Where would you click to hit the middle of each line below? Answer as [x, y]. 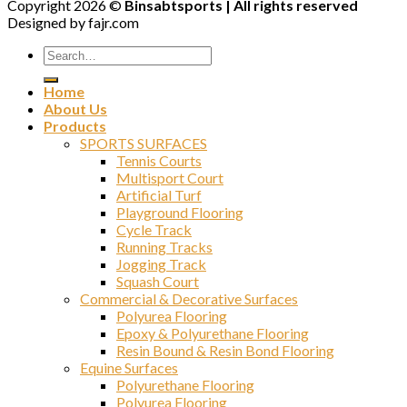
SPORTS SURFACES [144, 143]
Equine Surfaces [129, 367]
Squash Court [158, 281]
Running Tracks [164, 246]
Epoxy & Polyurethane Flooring [213, 333]
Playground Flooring [180, 212]
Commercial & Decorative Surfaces [189, 298]
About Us [75, 108]
